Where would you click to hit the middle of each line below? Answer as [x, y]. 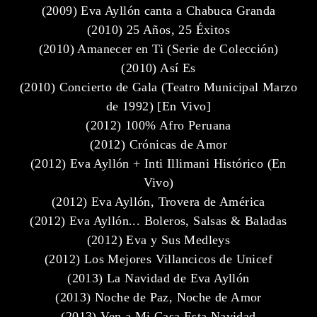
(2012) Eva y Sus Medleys [158, 240]
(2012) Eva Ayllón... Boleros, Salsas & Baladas [158, 220]
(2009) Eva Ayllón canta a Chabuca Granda [158, 10]
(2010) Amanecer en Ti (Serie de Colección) [158, 48]
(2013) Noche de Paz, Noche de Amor [158, 297]
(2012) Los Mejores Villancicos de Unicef [158, 259]
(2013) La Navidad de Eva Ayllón [158, 278]
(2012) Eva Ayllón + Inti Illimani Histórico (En [158, 163]
